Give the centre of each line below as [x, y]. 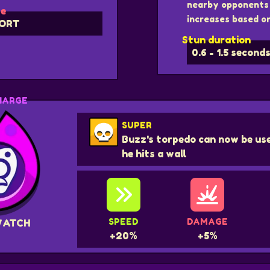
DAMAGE [208, 222]
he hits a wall [154, 154]
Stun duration [216, 40]
